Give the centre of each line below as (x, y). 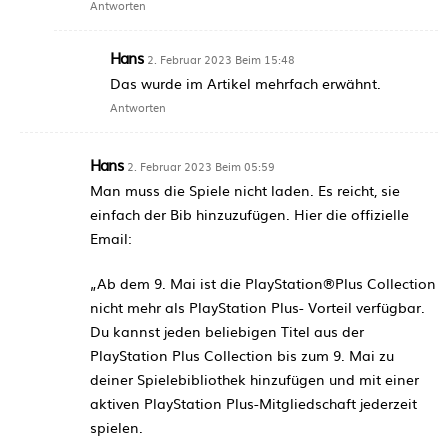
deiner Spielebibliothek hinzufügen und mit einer (254, 378)
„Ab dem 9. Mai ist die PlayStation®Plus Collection (263, 282)
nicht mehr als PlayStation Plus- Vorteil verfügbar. (257, 306)
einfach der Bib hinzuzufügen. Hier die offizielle (249, 213)
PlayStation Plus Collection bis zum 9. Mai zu (242, 354)
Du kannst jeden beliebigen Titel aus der (227, 330)
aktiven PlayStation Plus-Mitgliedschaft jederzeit (253, 402)
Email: (111, 237)
